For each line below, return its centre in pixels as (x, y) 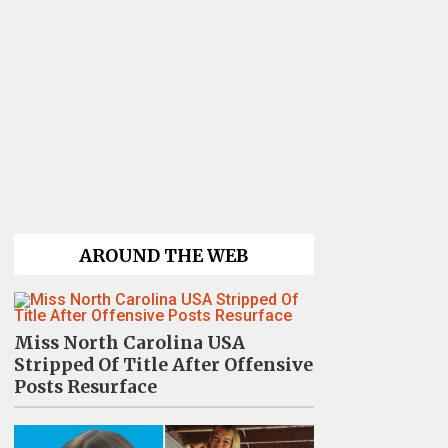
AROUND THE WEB (163, 256)
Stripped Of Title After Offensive (163, 365)
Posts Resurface (85, 387)
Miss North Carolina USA (129, 343)
